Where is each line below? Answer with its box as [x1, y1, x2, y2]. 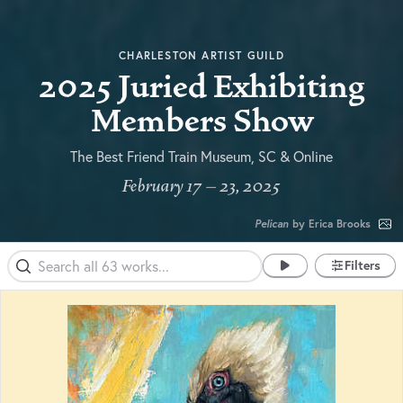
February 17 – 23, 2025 [122, 175, 281, 197]
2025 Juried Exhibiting [39, 67, 364, 107]
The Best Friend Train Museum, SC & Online [70, 147, 333, 166]
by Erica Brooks [289, 216, 371, 230]
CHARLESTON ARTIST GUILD [119, 48, 284, 62]
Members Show [90, 101, 313, 141]
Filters [345, 256, 381, 273]
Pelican [255, 216, 289, 230]
